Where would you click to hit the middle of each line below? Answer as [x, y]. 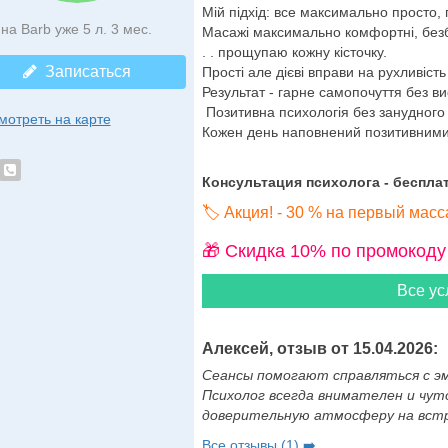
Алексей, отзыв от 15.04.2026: [319, 348]
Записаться [83, 71]
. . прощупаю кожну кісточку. [298, 52]
